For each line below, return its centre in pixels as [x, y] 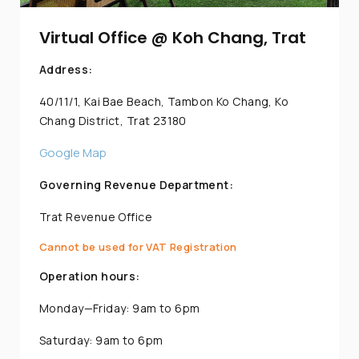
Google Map [73, 153]
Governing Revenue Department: [137, 185]
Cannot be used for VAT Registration [138, 247]
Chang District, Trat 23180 [113, 121]
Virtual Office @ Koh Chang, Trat [173, 38]
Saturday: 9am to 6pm [101, 341]
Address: [66, 70]
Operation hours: [90, 276]
